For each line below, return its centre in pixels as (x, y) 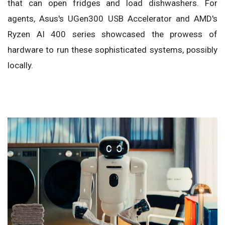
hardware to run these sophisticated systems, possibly (113, 49)
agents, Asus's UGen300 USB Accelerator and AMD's (113, 18)
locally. (20, 65)
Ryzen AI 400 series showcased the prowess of (113, 34)
